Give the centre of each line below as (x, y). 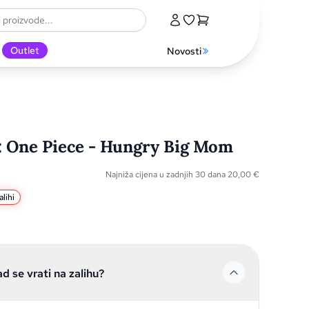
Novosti (184, 51)
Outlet (25, 50)
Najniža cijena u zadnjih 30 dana (167, 175)
